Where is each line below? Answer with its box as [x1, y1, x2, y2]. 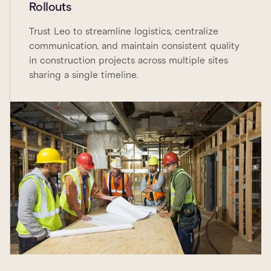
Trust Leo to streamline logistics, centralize [29, 25, 218, 38]
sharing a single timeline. [29, 69, 139, 82]
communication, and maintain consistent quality [29, 40, 240, 53]
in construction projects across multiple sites [29, 54, 228, 67]
